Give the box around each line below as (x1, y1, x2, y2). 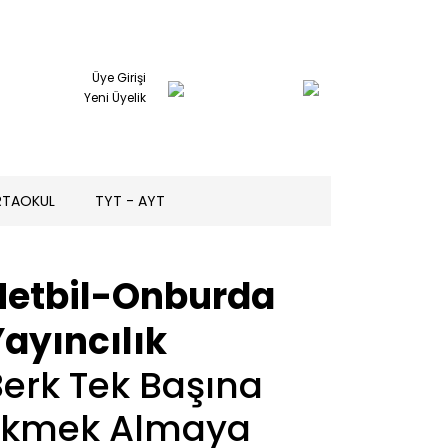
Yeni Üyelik (84, 89, 146, 106)
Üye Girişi (92, 69, 146, 86)
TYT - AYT (95, 190, 165, 211)
